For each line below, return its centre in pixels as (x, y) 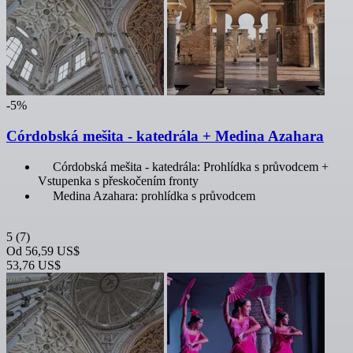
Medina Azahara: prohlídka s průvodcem (154, 196)
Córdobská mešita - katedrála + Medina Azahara (165, 136)
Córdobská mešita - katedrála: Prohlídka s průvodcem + (191, 167)
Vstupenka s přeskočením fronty (118, 181)
